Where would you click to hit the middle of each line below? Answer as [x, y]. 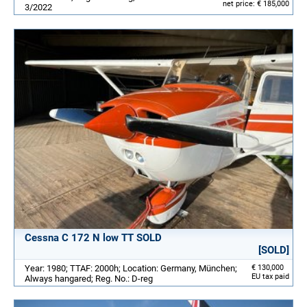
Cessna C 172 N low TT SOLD [93, 237]
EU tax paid [270, 276]
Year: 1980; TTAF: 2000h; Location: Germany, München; [131, 268]
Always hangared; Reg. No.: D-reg [89, 278]
